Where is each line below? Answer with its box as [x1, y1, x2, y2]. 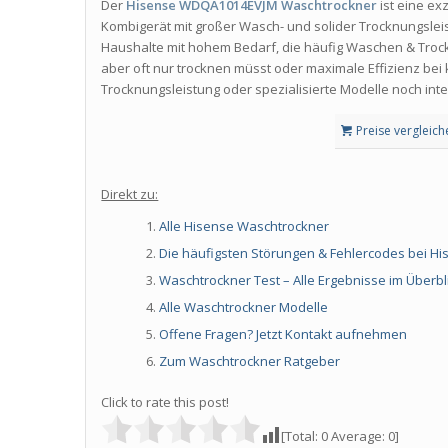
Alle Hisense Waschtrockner [159, 217, 330, 236]
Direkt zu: [101, 185, 159, 204]
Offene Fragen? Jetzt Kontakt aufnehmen [159, 325, 408, 344]
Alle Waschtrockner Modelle [159, 298, 329, 317]
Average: [328, 427, 389, 446]
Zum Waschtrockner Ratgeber [159, 352, 341, 371]
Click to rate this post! [101, 393, 230, 412]
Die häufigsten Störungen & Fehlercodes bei [159, 244, 431, 263]
